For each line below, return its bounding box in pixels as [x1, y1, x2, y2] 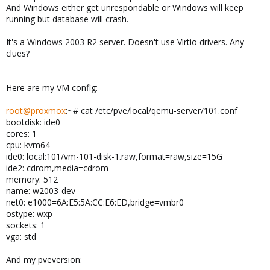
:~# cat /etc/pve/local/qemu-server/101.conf [66, 105, 237, 116]
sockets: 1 [6, 219, 45, 231]
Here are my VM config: [6, 82, 98, 93]
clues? [6, 48, 30, 59]
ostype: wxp [6, 208, 52, 219]
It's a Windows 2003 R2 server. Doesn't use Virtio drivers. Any [6, 36, 244, 48]
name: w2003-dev [6, 185, 75, 196]
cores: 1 [6, 128, 37, 139]
